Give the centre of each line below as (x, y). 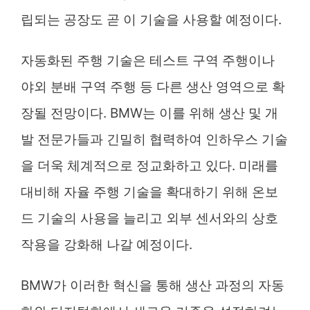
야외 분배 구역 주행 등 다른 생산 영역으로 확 (153, 86)
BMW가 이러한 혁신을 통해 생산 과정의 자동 (153, 285)
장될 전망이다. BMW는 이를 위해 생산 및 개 (149, 113)
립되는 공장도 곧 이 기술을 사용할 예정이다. (151, 19)
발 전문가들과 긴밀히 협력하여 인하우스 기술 (154, 139)
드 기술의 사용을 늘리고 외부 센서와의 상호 (149, 218)
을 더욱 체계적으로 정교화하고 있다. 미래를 (149, 165)
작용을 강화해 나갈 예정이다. (107, 244)
